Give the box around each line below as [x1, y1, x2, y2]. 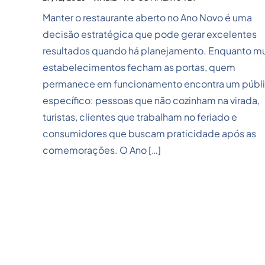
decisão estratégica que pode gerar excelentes [43, 28, 257, 41]
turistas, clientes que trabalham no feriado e [43, 111, 237, 124]
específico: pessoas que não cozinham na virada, [43, 94, 260, 107]
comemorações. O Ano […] [43, 144, 161, 157]
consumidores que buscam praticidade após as [43, 127, 256, 140]
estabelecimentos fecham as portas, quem [43, 61, 235, 74]
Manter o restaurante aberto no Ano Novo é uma [43, 11, 252, 24]
